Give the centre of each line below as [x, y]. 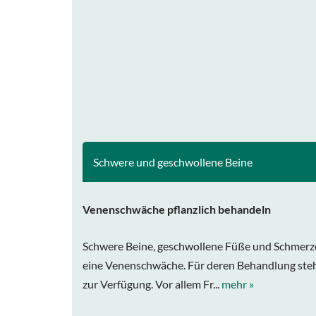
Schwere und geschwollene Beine [173, 162]
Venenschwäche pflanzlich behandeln [177, 209]
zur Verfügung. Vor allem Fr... [152, 284]
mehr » [238, 284]
